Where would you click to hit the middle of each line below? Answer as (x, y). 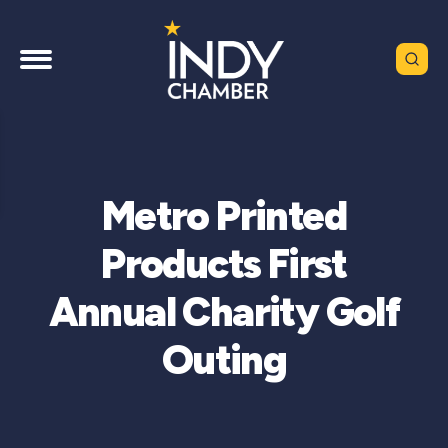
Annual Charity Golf (224, 311)
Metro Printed (224, 215)
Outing (224, 359)
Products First (224, 263)
